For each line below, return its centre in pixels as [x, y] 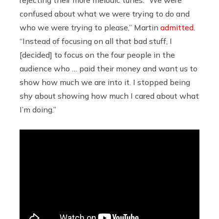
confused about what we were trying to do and [105, 13]
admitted [177, 27]
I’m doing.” [38, 109]
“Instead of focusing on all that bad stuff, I [96, 41]
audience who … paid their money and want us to [109, 68]
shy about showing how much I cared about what [109, 96]
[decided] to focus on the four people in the [97, 55]
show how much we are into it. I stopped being [105, 82]
